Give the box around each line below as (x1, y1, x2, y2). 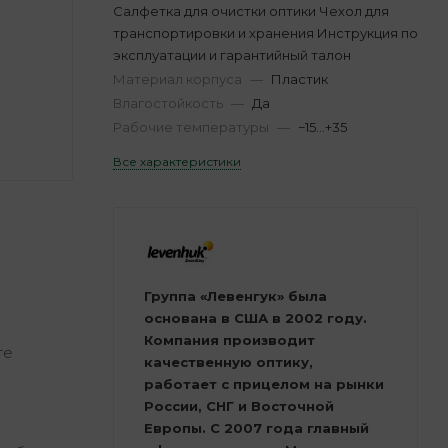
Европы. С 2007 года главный (144, 419, 369, 436)
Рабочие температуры (113, 118, 272, 135)
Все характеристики (113, 153, 241, 169)
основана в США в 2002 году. (144, 309, 367, 326)
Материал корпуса (113, 70, 245, 87)
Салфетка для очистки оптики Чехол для (113, 2, 389, 19)
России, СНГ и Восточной (144, 397, 334, 414)
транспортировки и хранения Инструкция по (113, 24, 418, 41)
